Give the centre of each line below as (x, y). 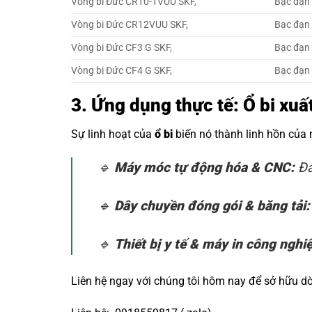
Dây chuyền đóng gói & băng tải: (212, 206)
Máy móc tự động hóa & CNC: (204, 168)
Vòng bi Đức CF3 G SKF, (122, 47)
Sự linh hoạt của (113, 134)
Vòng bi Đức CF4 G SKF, (122, 70)
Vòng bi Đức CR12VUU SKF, (130, 24)
